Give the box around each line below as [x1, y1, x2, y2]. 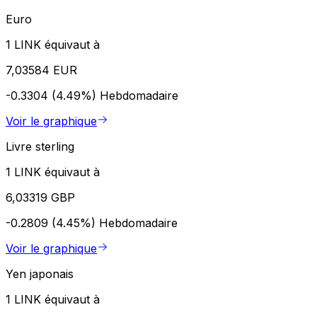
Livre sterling [6, 139, 74, 154]
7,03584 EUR [6, 62, 77, 77]
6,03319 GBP [6, 190, 75, 204]
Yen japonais [6, 266, 74, 281]
